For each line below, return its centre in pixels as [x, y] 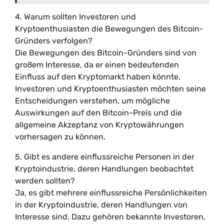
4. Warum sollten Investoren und [75, 17]
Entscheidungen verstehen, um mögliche [92, 101]
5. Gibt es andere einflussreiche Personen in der [105, 157]
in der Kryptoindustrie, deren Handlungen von [101, 205]
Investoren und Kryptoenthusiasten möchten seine [110, 89]
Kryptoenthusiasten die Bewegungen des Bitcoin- [109, 29]
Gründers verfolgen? [54, 41]
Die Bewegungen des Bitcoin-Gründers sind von [106, 53]
